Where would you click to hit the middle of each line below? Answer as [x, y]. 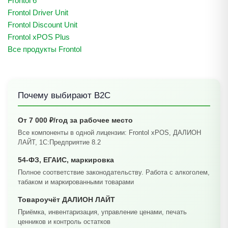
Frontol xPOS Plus [39, 37]
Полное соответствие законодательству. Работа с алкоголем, [114, 172]
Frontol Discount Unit [42, 25]
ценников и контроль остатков [64, 222]
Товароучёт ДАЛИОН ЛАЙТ [66, 199]
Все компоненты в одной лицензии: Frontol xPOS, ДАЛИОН [109, 133]
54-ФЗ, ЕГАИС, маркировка [66, 160]
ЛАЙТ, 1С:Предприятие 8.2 [59, 142]
